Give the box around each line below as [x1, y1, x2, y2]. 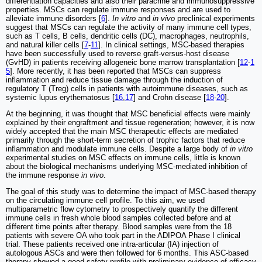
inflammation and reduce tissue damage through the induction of [6, 75, 223, 84]
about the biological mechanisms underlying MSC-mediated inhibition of [6, 162, 247, 171]
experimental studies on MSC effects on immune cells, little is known [6, 153, 240, 162]
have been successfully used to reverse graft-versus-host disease [6, 49, 229, 58]
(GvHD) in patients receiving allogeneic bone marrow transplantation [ [6, 58, 240, 67]
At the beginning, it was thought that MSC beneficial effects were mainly [6, 109, 250, 118]
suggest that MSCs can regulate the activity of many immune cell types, [6, 23, 251, 32]
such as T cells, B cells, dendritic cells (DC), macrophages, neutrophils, [6, 32, 249, 40]
